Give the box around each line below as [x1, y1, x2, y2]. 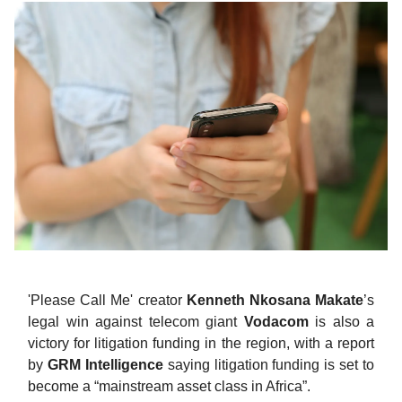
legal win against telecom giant [28, 314, 244, 330]
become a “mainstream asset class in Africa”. [28, 379, 310, 395]
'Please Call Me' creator [28, 293, 187, 309]
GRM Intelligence [47, 357, 163, 373]
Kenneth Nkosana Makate [186, 293, 364, 309]
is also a [308, 314, 374, 330]
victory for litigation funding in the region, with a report [28, 336, 374, 352]
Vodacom [243, 314, 309, 330]
